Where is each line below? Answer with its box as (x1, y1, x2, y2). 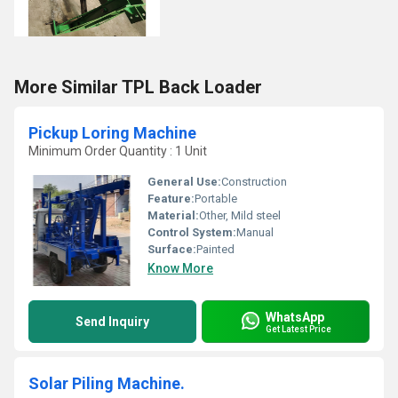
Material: (147, 209, 199, 222)
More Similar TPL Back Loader (14, 76, 262, 98)
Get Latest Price (266, 323, 331, 334)
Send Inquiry (76, 314, 149, 329)
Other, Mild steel (199, 209, 281, 222)
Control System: (147, 226, 236, 239)
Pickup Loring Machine (28, 123, 196, 142)
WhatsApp (266, 309, 324, 324)
